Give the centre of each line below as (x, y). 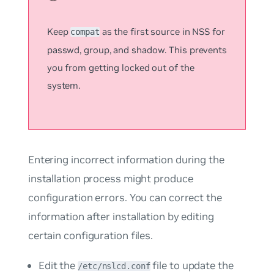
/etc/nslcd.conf (114, 266)
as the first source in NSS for (162, 31)
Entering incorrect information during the (126, 159)
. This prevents (196, 50)
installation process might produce (110, 178)
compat (85, 31)
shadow (148, 50)
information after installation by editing (121, 216)
